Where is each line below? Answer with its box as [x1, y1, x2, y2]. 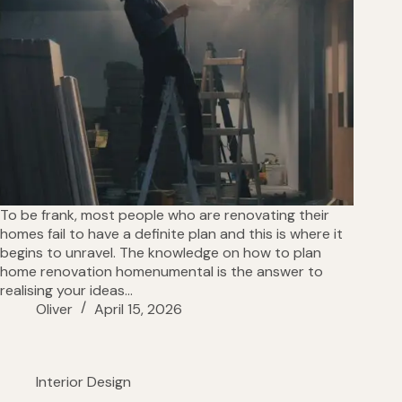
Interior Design [36, 372, 131, 392]
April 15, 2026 [94, 300, 182, 319]
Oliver [36, 300, 73, 319]
